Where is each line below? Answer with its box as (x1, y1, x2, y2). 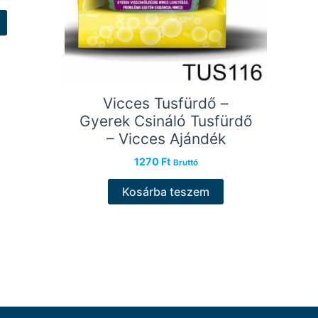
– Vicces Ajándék (106, 130, 226, 148)
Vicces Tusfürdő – (103, 94, 229, 113)
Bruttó (172, 157, 198, 168)
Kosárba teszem (122, 185, 209, 199)
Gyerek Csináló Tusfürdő (79, 112, 253, 131)
